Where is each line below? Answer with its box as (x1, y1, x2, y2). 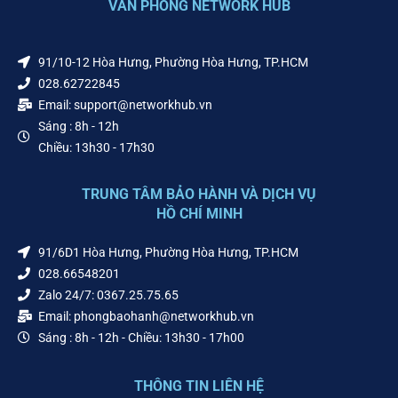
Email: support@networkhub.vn (37, 98, 212, 113)
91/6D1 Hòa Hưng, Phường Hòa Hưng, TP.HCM (37, 245, 298, 260)
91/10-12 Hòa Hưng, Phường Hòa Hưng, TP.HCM (37, 55, 308, 70)
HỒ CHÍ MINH (155, 205, 243, 223)
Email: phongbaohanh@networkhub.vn (37, 309, 254, 324)
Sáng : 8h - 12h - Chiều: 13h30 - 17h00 (37, 330, 244, 346)
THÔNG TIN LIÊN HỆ (134, 378, 264, 395)
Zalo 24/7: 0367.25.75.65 (37, 288, 179, 303)
